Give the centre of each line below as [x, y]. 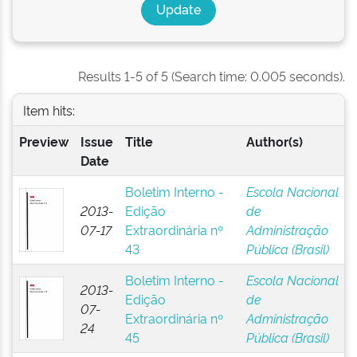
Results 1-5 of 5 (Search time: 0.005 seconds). [212, 76]
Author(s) [274, 141]
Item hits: [49, 110]
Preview [43, 141]
